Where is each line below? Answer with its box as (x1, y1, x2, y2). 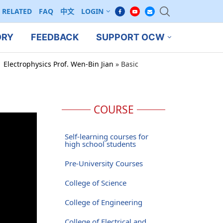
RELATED (2, 6, 32, 16)
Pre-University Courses (64, 158, 143, 168)
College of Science (64, 177, 126, 188)
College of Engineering (64, 197, 142, 207)
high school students (64, 138, 136, 149)
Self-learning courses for (64, 131, 148, 141)
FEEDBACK (30, 32, 79, 43)
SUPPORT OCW (96, 32, 165, 43)
